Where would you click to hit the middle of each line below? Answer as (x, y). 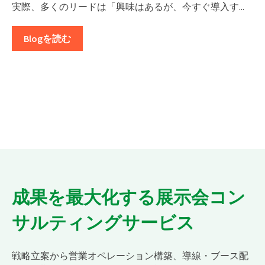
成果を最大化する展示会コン (129, 198)
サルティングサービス (103, 223)
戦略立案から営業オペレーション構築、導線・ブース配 (130, 256)
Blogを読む (47, 39)
